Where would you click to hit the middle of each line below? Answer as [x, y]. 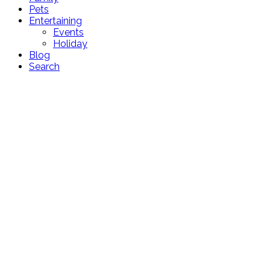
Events [68, 33]
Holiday [70, 44]
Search [44, 67]
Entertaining [55, 21]
